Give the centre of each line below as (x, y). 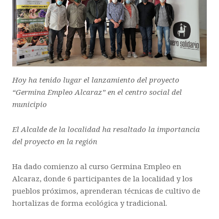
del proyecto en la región (55, 142)
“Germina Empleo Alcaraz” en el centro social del (97, 92)
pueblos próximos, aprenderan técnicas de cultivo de (106, 191)
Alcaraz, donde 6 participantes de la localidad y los (102, 179)
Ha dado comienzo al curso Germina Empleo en (97, 166)
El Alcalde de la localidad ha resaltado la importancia (106, 129)
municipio (30, 104)
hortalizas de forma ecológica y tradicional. (90, 203)
